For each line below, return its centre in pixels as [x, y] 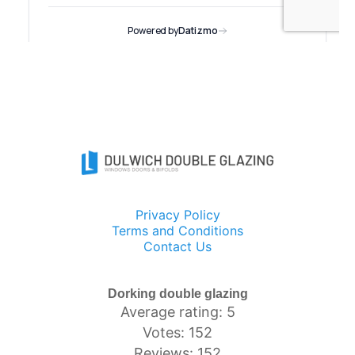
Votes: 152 [177, 332]
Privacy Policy [177, 214]
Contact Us [177, 246]
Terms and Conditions [177, 230]
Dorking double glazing [177, 293]
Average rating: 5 [177, 311]
